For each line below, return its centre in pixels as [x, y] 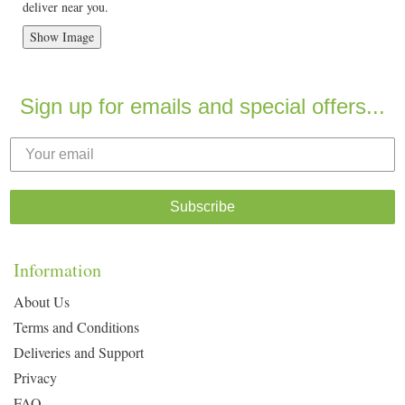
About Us [42, 301]
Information [57, 270]
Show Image [62, 37]
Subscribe [202, 207]
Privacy [35, 377]
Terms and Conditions [76, 327]
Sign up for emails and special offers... [202, 106]
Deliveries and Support [79, 352]
